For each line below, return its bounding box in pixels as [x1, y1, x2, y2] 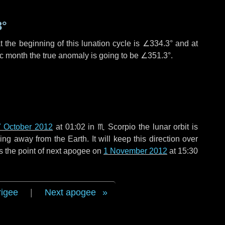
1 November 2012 [103, 147, 167, 155]
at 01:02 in [53, 123, 97, 131]
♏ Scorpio [97, 123, 136, 131]
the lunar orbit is [136, 123, 198, 131]
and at [172, 39, 198, 48]
